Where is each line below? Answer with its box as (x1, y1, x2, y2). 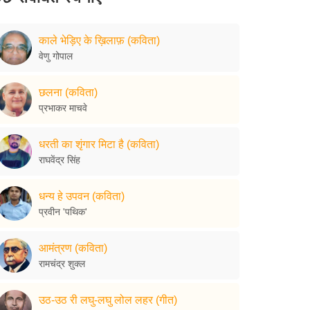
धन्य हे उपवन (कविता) (39, 190, 125, 202)
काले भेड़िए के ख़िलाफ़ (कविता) (39, 34, 160, 46)
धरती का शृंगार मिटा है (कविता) (39, 138, 159, 150)
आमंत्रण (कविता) (39, 241, 107, 254)
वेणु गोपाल (39, 50, 73, 62)
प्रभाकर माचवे (39, 102, 87, 113)
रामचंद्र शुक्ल (39, 257, 85, 269)
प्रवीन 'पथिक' (39, 206, 87, 217)
